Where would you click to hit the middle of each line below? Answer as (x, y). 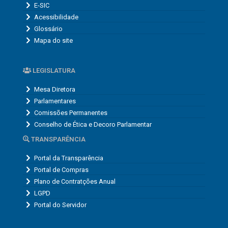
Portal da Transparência (69, 158)
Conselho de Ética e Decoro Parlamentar (93, 124)
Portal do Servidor (60, 205)
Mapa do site (53, 40)
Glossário (48, 28)
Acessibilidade (56, 17)
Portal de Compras (61, 169)
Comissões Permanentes (71, 112)
